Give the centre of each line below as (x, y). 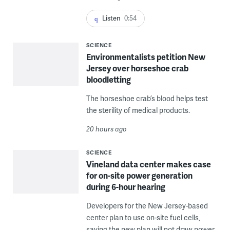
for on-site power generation (139, 176)
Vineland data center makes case (148, 164)
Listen (111, 18)
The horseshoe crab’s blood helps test (147, 99)
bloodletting (108, 80)
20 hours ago (106, 129)
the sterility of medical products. (138, 110)
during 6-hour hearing (126, 187)
